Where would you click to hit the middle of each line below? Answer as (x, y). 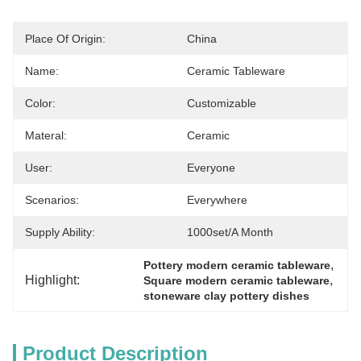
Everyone (211, 168)
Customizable (222, 103)
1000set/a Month (230, 232)
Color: (40, 103)
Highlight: (52, 280)
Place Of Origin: (65, 39)
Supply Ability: (60, 232)
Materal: (46, 135)
